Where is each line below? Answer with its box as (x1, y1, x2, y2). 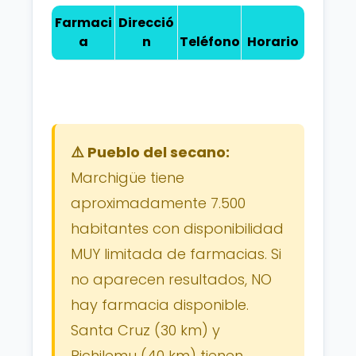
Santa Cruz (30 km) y (71, 320, 220, 340)
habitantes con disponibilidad (71, 219, 284, 238)
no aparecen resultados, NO (71, 269, 272, 289)
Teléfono (179, 33, 240, 51)
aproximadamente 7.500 (71, 193, 246, 213)
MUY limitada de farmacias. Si (71, 244, 281, 264)
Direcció (118, 14, 174, 32)
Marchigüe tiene (71, 168, 184, 188)
